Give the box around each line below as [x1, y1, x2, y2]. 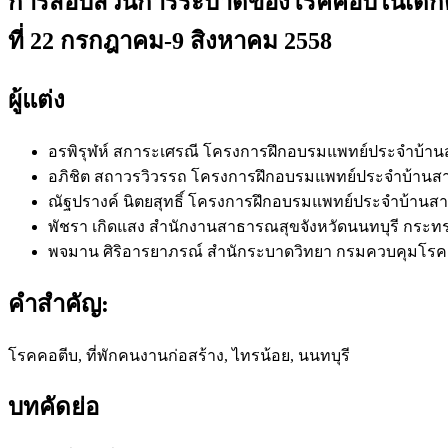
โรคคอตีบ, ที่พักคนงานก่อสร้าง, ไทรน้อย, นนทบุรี [8, 346, 350, 364]
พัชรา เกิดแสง [48, 217, 149, 235]
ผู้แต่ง [8, 86, 65, 113]
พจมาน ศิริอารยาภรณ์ [48, 242, 207, 260]
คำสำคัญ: [8, 290, 109, 317]
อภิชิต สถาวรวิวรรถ [48, 167, 191, 185]
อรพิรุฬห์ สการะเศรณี [48, 142, 203, 160]
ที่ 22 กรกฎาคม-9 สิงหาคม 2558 [8, 27, 332, 54]
